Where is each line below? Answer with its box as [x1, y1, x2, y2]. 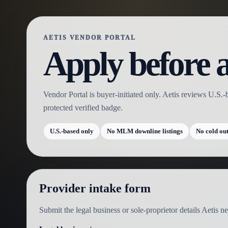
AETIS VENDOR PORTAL [43, 34, 136, 41]
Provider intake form [39, 182, 151, 195]
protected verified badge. [43, 103, 123, 112]
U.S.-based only [50, 127, 94, 135]
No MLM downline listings [107, 127, 183, 135]
